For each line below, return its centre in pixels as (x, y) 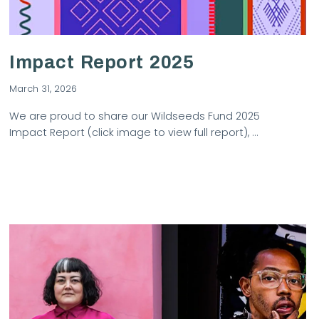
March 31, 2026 (43, 88)
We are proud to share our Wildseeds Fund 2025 (135, 116)
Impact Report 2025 (102, 63)
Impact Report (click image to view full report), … (134, 133)
